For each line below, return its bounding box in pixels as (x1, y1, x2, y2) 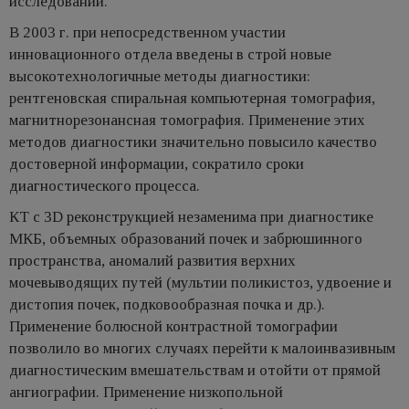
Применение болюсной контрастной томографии (9, 317, 338, 335)
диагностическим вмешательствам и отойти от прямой (9, 361, 381, 379)
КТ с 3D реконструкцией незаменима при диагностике (9, 207, 373, 225)
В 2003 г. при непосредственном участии (9, 23, 286, 41)
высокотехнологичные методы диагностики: (9, 67, 310, 85)
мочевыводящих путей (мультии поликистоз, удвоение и (9, 273, 392, 291)
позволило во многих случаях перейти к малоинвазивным (9, 339, 395, 357)
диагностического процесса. (9, 176, 200, 194)
